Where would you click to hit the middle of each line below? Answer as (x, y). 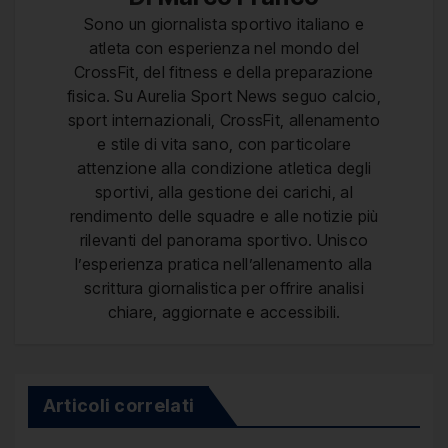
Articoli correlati (118, 406)
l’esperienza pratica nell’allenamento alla (224, 263)
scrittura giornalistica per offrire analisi (224, 287)
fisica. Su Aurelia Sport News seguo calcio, (224, 95)
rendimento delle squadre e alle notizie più (224, 215)
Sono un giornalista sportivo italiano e (224, 23)
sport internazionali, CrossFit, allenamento (224, 119)
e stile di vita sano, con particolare (224, 143)
